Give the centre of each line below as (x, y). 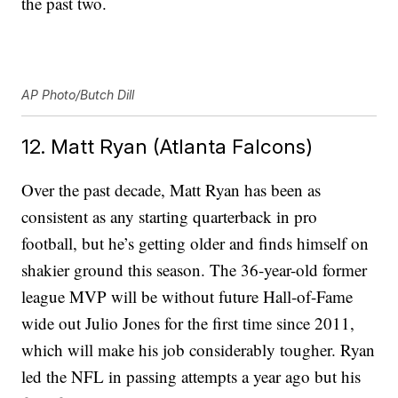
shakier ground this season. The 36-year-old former (195, 270)
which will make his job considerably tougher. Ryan (199, 350)
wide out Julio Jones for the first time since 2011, (188, 323)
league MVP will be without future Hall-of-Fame (187, 297)
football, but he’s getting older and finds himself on (195, 243)
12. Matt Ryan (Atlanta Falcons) (167, 147)
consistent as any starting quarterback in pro (170, 217)
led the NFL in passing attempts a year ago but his (191, 377)
